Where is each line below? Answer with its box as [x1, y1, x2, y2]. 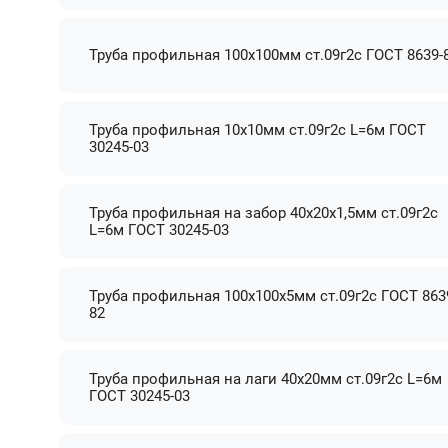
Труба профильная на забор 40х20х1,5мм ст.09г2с [89, 203, 439, 222]
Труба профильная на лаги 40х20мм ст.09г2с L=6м [89, 369, 443, 388]
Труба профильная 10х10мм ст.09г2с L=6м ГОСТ [89, 120, 427, 139]
